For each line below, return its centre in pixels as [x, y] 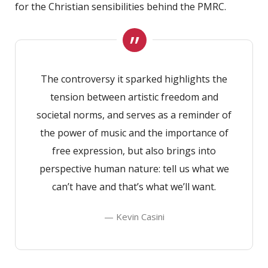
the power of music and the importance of [134, 133]
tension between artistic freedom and [134, 97]
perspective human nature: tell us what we [134, 168]
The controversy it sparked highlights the [134, 79]
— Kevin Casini [134, 216]
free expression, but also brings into [134, 150]
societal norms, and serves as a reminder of [134, 115]
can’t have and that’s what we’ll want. [134, 186]
